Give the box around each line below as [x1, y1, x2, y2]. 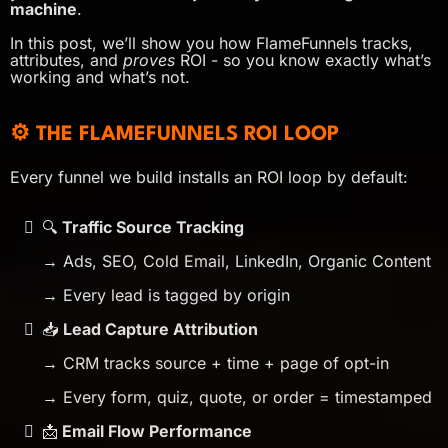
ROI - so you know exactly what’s [175, 49, 431, 70]
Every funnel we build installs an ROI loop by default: [10, 166, 408, 187]
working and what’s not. [10, 66, 190, 87]
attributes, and [10, 49, 123, 70]
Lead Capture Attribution [63, 318, 258, 339]
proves [123, 49, 175, 70]
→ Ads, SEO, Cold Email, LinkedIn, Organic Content [42, 250, 431, 271]
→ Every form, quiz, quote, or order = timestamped [42, 386, 432, 407]
